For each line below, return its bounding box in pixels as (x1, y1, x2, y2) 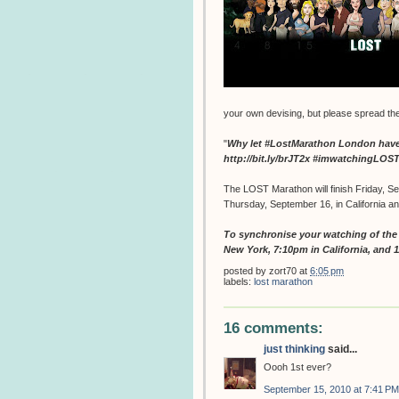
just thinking (264, 342, 325, 355)
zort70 (269, 265, 297, 276)
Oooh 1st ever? (264, 361, 331, 372)
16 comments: (224, 319, 323, 337)
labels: (224, 275, 254, 287)
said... (325, 342, 357, 355)
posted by (224, 265, 269, 276)
